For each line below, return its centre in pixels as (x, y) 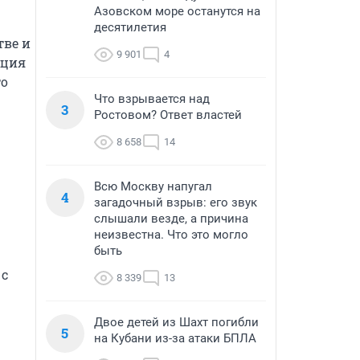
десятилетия (130, 27)
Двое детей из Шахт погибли (176, 322)
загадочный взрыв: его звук (176, 202)
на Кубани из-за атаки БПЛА (175, 338)
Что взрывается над (152, 99)
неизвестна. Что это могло (171, 235)
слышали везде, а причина (171, 219)
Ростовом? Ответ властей (168, 115)
